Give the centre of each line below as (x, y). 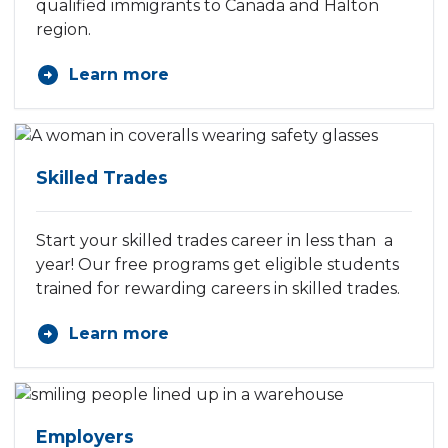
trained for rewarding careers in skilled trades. (218, 289)
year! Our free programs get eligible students (217, 265)
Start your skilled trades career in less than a (214, 241)
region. (63, 30)
